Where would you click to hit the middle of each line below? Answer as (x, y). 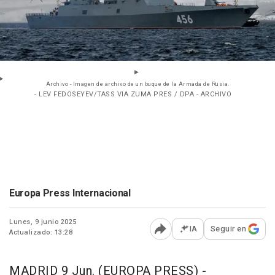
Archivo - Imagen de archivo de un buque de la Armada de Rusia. (137, 85)
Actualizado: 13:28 (41, 233)
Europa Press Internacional (70, 194)
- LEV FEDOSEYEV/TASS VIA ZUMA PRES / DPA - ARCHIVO (133, 95)
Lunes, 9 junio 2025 (43, 222)
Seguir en (228, 229)
